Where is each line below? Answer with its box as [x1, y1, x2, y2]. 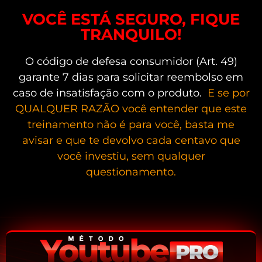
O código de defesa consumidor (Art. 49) [25, 55, 237, 68]
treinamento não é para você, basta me [27, 118, 235, 132]
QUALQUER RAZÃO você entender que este [15, 102, 247, 116]
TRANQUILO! [80, 25, 182, 44]
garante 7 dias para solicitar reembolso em [19, 71, 243, 84]
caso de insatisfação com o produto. [12, 87, 202, 100]
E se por [207, 87, 250, 100]
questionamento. [86, 166, 176, 179]
